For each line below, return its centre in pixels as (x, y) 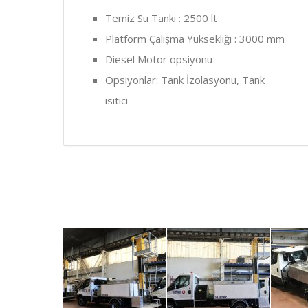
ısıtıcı (117, 100)
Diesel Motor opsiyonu (159, 59)
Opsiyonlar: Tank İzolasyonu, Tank (185, 80)
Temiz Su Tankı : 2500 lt (161, 18)
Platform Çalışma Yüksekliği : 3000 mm (195, 38)
